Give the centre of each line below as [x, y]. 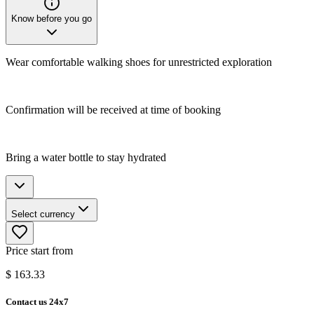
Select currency [43, 214]
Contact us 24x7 [37, 301]
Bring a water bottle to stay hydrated [86, 157]
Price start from [39, 250]
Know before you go [52, 18]
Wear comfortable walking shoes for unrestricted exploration [139, 62]
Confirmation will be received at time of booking [113, 109]
